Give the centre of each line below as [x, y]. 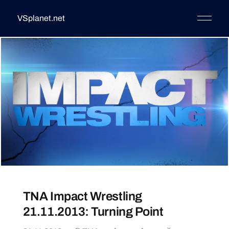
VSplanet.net [41, 18]
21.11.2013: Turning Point [93, 211]
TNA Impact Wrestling [82, 196]
